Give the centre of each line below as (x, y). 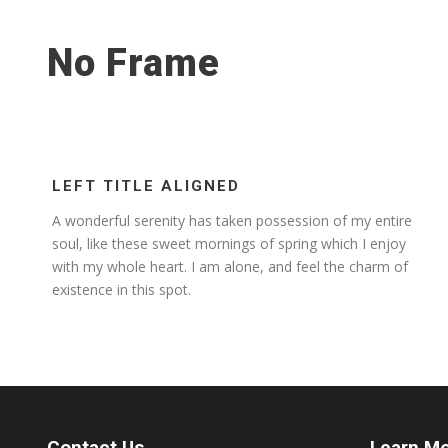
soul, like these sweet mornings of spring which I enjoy (229, 244)
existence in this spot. (121, 290)
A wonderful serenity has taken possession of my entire (232, 221)
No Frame (133, 63)
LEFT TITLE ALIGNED (146, 186)
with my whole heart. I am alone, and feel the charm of (230, 267)
